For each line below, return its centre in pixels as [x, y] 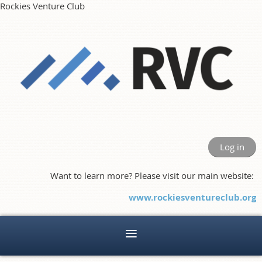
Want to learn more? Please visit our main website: [153, 175]
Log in [232, 146]
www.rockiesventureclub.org [192, 197]
